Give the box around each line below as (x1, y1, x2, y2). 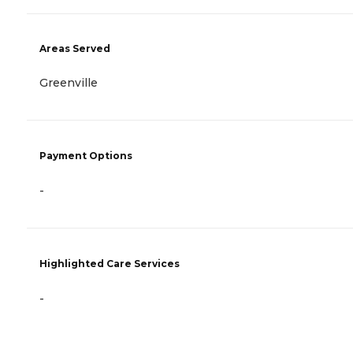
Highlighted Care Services (39, 257, 180, 269)
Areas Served (39, 42, 110, 54)
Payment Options (39, 149, 132, 162)
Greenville (39, 75, 98, 90)
